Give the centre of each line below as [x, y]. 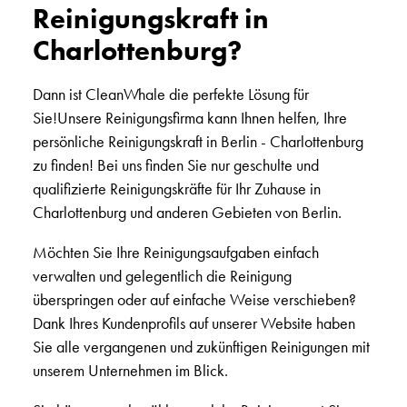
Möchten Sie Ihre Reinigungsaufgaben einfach [175, 253]
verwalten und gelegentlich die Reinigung [162, 276]
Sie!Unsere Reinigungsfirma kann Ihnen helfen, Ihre [189, 118]
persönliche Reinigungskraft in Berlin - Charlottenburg [198, 142]
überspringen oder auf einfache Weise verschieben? [194, 300]
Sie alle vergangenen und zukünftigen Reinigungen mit [201, 347]
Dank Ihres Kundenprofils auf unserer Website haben [194, 323]
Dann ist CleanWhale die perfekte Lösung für [170, 94]
